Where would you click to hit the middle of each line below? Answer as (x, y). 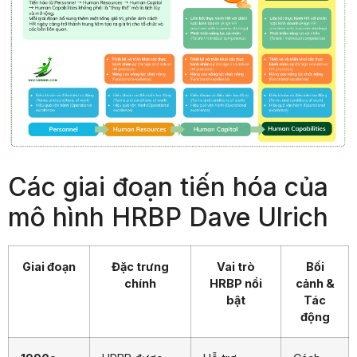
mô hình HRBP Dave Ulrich (168, 217)
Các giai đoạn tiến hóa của (168, 186)
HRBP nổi (236, 283)
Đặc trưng (140, 266)
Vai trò (236, 266)
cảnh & (315, 283)
